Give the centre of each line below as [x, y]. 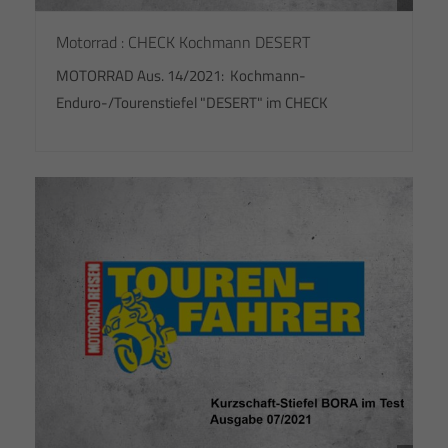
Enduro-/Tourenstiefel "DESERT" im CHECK [192, 102]
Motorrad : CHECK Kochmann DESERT [183, 42]
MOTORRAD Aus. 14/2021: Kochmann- [181, 75]
